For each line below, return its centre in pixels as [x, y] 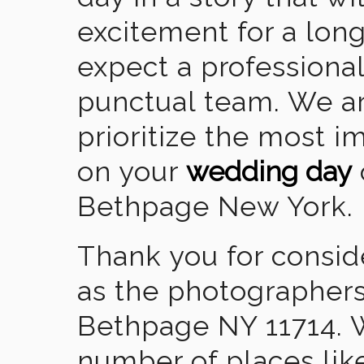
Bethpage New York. [215, 206]
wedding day [269, 171]
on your [132, 171]
